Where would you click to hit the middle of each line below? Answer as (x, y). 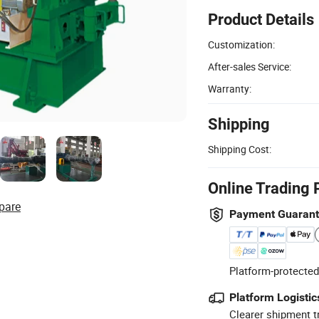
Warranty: (230, 88)
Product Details (261, 19)
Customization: (241, 44)
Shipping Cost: (240, 149)
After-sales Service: (250, 66)
